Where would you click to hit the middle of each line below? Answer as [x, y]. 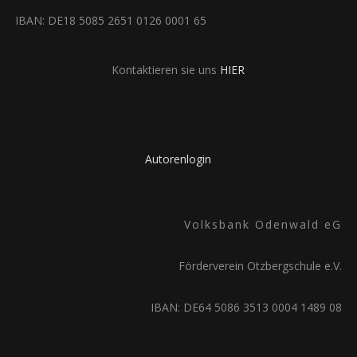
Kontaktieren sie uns [166, 70]
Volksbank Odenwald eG [263, 224]
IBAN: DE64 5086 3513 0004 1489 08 [247, 307]
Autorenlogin [178, 159]
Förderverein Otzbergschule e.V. [261, 266]
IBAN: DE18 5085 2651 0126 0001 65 [110, 20]
